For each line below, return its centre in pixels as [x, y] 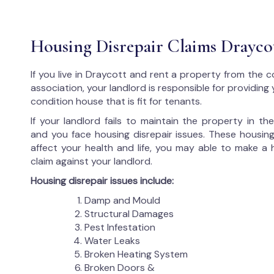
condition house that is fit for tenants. [116, 101]
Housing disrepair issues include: [102, 181]
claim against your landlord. [91, 161]
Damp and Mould [122, 200]
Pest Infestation [120, 227]
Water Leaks [112, 241]
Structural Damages [129, 214]
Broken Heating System [136, 254]
